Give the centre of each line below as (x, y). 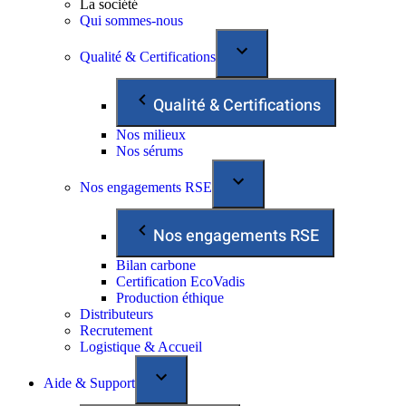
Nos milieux (151, 135)
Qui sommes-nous (131, 20)
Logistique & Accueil (141, 347)
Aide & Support (89, 383)
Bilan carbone (156, 265)
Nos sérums (150, 151)
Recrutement (116, 330)
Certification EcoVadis (180, 281)
